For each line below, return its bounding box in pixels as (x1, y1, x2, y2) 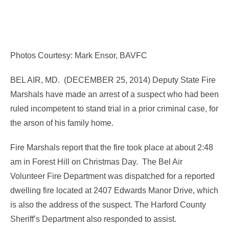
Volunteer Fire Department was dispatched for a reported (10, 171, 215, 180)
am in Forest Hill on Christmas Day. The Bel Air (10, 157, 182, 166)
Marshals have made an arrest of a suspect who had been (10, 89, 219, 99)
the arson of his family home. (10, 118, 113, 127)
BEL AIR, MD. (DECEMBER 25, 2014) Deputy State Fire (10, 75, 216, 84)
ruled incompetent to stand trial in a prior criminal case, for (10, 104, 218, 113)
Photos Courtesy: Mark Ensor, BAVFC (10, 51, 147, 60)
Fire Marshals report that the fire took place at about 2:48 (10, 143, 213, 152)
